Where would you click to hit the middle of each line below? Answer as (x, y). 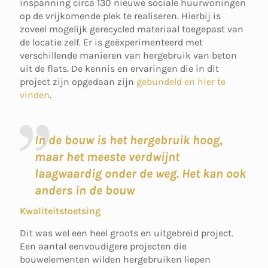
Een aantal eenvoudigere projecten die (103, 246)
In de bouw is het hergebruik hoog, (129, 140)
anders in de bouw (85, 190)
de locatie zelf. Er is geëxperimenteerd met (111, 42)
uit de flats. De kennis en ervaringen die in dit (119, 68)
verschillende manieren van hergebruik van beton (128, 55)
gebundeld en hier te (181, 82)
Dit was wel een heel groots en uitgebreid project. (127, 233)
